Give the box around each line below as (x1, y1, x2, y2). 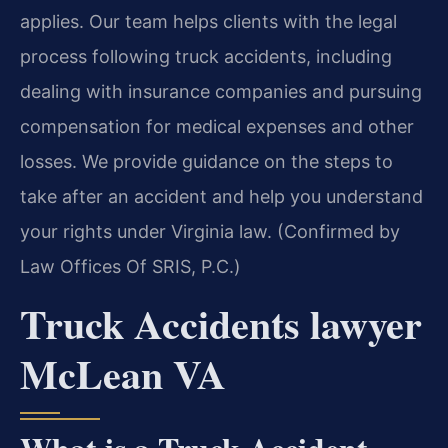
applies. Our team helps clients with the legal (20, 11, 397, 33)
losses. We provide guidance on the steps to (20, 151, 393, 173)
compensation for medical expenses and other (20, 116, 414, 138)
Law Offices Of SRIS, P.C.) (20, 256, 241, 278)
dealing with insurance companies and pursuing (20, 81, 422, 103)
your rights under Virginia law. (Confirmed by (20, 221, 400, 243)
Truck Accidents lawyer (20, 293, 422, 353)
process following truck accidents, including (20, 46, 392, 68)
